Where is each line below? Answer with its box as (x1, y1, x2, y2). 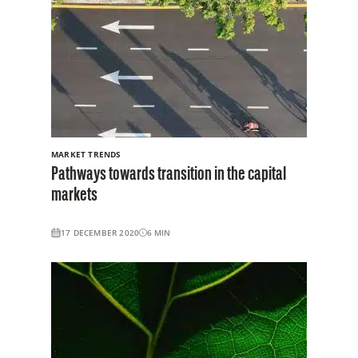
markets (51, 185, 97, 205)
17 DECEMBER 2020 (61, 226, 140, 238)
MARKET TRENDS (51, 148, 121, 160)
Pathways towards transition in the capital (51, 165, 286, 185)
